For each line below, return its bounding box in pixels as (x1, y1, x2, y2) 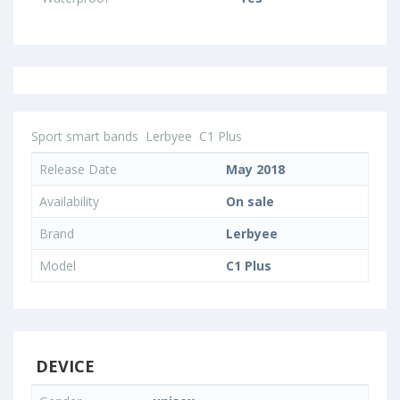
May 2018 (226, 161, 285, 178)
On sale (226, 193, 274, 210)
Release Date (39, 161, 117, 178)
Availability (39, 193, 99, 210)
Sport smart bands (31, 128, 138, 145)
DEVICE (31, 355, 95, 377)
